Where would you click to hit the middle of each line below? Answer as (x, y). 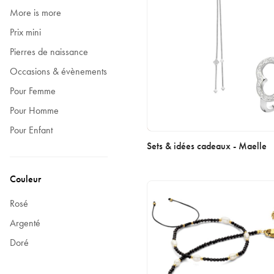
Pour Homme (34, 110)
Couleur (25, 179)
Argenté (25, 223)
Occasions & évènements (58, 71)
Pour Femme (33, 91)
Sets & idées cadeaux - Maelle (207, 146)
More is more (35, 13)
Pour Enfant (31, 130)
